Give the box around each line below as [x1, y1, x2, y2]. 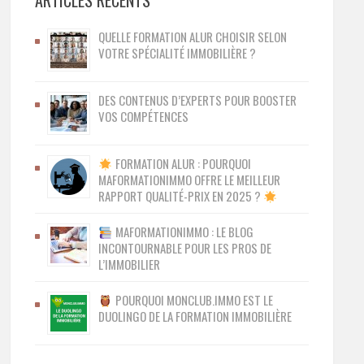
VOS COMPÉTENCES [98, 107, 189, 125]
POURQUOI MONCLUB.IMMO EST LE [112, 291, 273, 309]
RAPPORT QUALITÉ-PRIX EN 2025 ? [98, 187, 264, 205]
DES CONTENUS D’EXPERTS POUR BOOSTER [98, 91, 297, 109]
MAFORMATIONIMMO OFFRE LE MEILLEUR [98, 171, 281, 188]
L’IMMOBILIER [98, 255, 161, 273]
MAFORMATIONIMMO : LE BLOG [112, 223, 253, 240]
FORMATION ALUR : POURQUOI [112, 154, 251, 172]
